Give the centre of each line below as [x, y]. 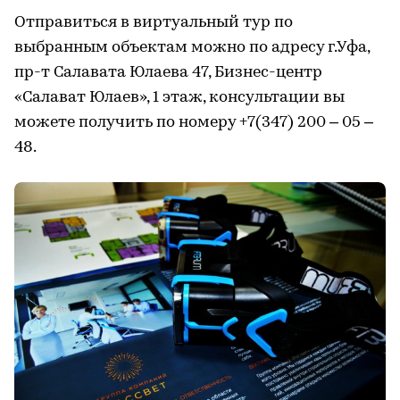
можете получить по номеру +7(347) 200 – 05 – [194, 123]
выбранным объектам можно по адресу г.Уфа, [192, 48]
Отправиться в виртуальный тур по [154, 23]
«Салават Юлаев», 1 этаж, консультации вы [179, 98]
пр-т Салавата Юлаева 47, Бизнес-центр [168, 73]
